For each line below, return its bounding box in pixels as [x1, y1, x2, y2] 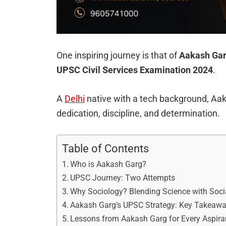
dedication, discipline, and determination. [56, 108, 220, 119]
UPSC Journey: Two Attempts [70, 173, 176, 183]
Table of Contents [62, 142, 149, 155]
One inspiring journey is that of [56, 50, 179, 61]
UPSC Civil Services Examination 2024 [56, 65, 213, 76]
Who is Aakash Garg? [70, 159, 147, 169]
